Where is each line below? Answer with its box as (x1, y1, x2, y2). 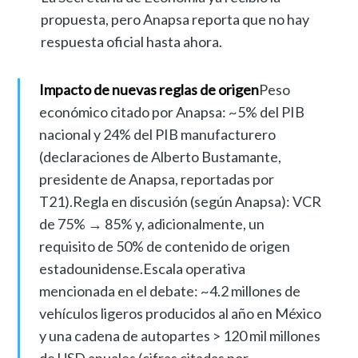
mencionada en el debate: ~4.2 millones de (38, 282, 300, 300)
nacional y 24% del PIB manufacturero (38, 125, 276, 144)
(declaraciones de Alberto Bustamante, (38, 148, 281, 166)
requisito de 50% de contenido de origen (38, 237, 290, 256)
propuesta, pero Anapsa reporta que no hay (41, 10, 310, 29)
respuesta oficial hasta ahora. (41, 33, 223, 51)
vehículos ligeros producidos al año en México (38, 304, 321, 323)
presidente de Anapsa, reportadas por (38, 170, 274, 189)
